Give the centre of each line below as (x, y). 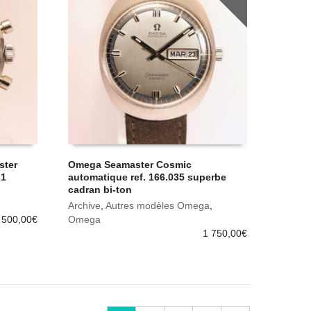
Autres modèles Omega (158, 206)
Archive (85, 206)
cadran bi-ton (100, 190)
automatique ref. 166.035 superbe (148, 177)
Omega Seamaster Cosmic (130, 165)
